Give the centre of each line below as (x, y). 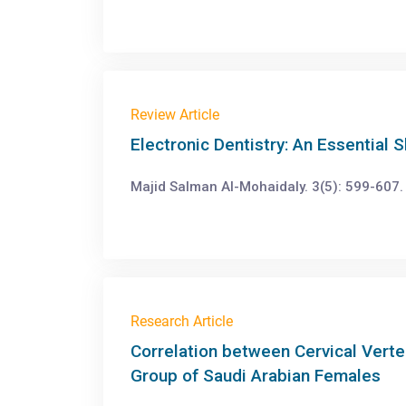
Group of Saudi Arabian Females (256, 376)
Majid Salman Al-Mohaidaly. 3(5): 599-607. (267, 187)
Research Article (182, 321)
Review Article (175, 115)
